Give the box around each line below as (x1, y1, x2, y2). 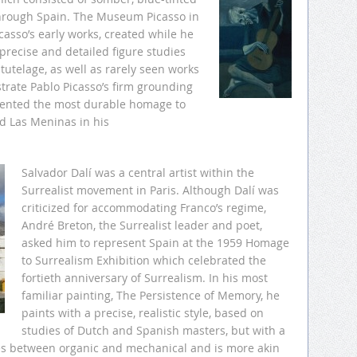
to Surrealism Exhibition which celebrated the (22, 253, 266, 269)
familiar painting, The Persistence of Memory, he (22, 288, 280, 304)
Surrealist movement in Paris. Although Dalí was (22, 182, 279, 198)
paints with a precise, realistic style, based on (22, 305, 264, 321)
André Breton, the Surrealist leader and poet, (22, 218, 262, 233)
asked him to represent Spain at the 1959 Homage (22, 235, 289, 251)
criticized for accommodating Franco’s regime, (22, 200, 266, 216)
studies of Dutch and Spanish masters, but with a (22, 323, 285, 339)
